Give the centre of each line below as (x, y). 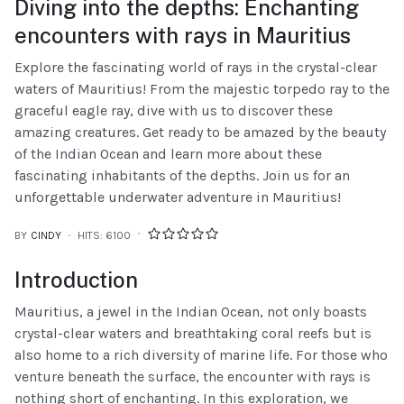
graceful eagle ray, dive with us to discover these (174, 110)
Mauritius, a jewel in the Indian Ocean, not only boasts (191, 311)
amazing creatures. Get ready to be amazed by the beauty (200, 132)
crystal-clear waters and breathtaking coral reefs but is (193, 333)
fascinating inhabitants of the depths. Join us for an (182, 175)
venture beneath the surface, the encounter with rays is (193, 376)
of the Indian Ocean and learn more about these (168, 153)
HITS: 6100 (104, 235)
